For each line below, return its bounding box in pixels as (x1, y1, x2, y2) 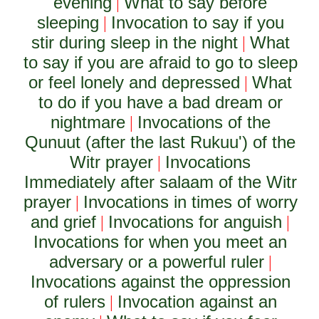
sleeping (36, 13, 99, 32)
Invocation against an (117, 292, 277, 311)
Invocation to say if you (110, 13, 284, 32)
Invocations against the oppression (30, 272, 291, 291)
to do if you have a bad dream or (38, 93, 283, 112)
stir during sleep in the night (31, 33, 238, 52)
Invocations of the (137, 113, 271, 132)
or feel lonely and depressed (28, 73, 241, 92)
